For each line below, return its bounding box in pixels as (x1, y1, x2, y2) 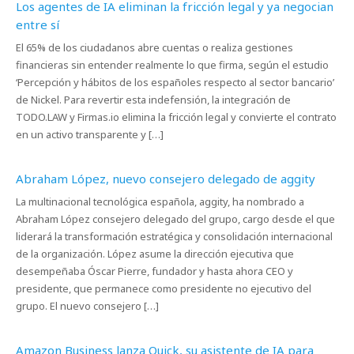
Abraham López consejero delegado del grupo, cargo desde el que (16, 212, 335, 226)
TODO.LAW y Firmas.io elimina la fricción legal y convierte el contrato (16, 110, 337, 124)
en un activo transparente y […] (16, 127, 164, 141)
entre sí (16, 17, 59, 32)
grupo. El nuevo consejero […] (16, 299, 159, 313)
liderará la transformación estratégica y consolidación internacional (16, 229, 333, 243)
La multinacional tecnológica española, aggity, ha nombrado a (16, 194, 304, 209)
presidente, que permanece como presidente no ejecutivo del (16, 281, 311, 296)
